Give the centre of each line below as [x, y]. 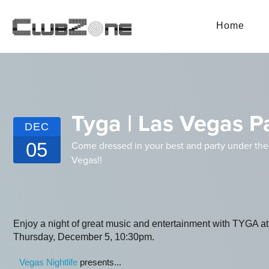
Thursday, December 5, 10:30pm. [83, 237]
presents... [99, 262]
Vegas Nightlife [48, 262]
